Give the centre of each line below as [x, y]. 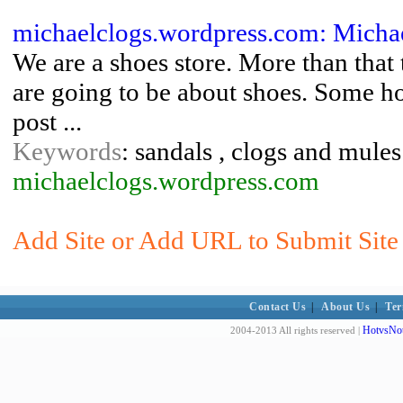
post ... [47, 121]
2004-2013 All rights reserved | [296, 330]
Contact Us [278, 307]
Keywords [67, 151]
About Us [346, 307]
